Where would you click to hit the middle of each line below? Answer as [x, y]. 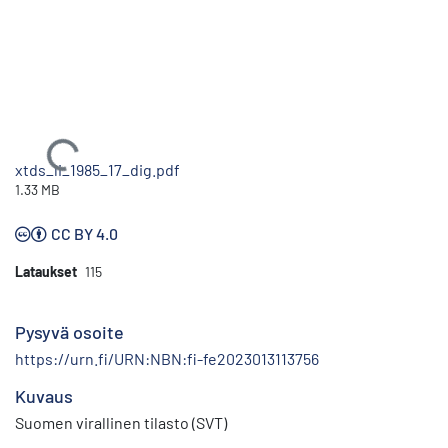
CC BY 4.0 [84, 233]
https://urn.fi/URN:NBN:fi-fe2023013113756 [167, 358]
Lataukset [46, 271]
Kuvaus [44, 395]
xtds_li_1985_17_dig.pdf [97, 169]
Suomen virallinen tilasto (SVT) [121, 422]
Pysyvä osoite [69, 331]
